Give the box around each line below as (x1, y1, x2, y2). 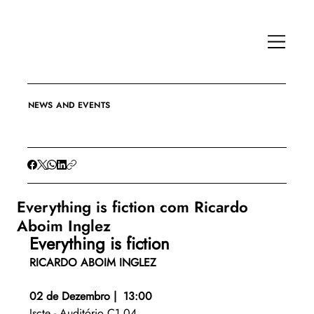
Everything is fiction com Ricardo (16, 196, 248, 219)
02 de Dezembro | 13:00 (29, 288, 152, 305)
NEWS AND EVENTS (28, 99, 110, 112)
